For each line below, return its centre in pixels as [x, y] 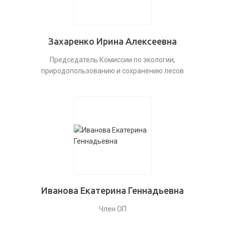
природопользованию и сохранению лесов [113, 71]
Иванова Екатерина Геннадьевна [113, 190]
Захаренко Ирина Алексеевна [113, 41]
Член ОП [113, 209]
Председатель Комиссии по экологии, [113, 60]
